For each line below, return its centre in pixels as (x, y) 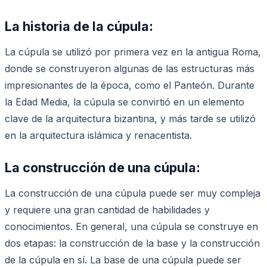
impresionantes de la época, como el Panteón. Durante (130, 85)
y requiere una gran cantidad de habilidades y (107, 209)
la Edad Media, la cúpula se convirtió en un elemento (125, 102)
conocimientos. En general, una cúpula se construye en (131, 226)
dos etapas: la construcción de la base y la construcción (132, 243)
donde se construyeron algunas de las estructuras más (130, 68)
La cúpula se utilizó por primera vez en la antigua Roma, (133, 52)
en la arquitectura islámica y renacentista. (98, 135)
